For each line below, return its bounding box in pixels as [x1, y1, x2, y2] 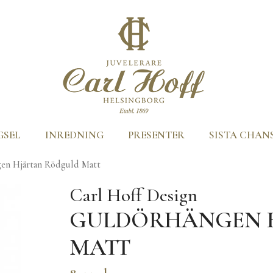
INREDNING [45, 128, 104, 141]
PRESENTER [128, 128, 185, 141]
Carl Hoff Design [69, 183, 197, 207]
